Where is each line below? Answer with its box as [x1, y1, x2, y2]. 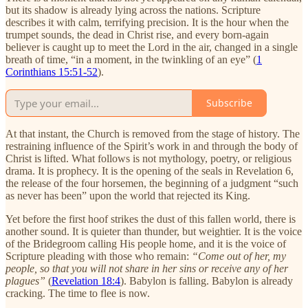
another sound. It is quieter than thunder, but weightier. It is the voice [5, 225, 302, 237]
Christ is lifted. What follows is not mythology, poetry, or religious [5, 152, 291, 164]
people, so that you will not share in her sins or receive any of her [5, 262, 288, 274]
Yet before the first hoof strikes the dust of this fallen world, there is [5, 212, 296, 225]
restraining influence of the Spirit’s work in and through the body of [5, 140, 298, 152]
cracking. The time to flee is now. [5, 287, 150, 299]
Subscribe [206, 96, 252, 110]
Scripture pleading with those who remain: [5, 250, 192, 262]
